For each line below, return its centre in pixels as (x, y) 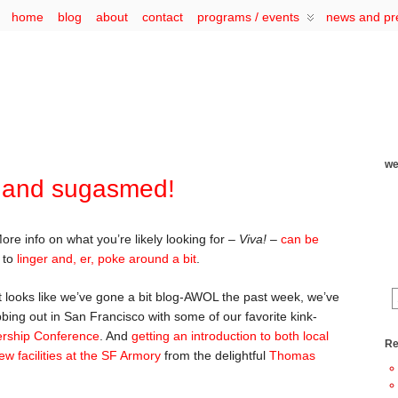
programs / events (248, 17)
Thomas (292, 355)
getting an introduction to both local (230, 335)
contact (163, 17)
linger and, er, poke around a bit (107, 259)
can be (300, 239)
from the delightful (215, 355)
